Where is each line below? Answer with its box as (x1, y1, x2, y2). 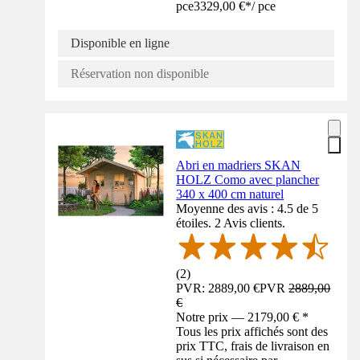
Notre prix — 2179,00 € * (176, 309, 309, 324)
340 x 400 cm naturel (176, 187, 284, 202)
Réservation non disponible (71, 67, 209, 81)
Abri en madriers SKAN (176, 158, 301, 173)
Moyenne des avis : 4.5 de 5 (176, 202, 319, 216)
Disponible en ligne (71, 36, 170, 51)
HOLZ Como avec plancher (176, 173, 320, 187)
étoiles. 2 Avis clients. (176, 216, 286, 231)
